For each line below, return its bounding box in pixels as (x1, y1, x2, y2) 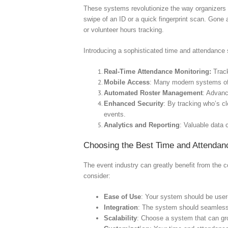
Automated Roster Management (104, 89, 203, 97)
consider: (83, 172, 111, 180)
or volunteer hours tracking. (83, 25, 164, 34)
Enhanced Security (104, 99, 164, 107)
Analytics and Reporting (104, 121, 180, 129)
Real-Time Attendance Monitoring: (104, 67, 212, 75)
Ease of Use (104, 192, 141, 201)
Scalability (104, 214, 137, 222)
